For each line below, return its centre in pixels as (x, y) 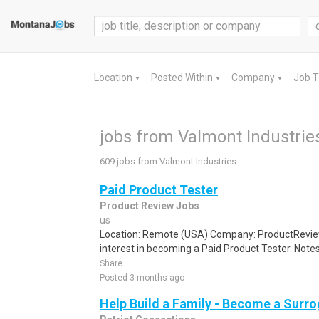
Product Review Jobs (150, 206)
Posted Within (183, 78)
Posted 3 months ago (142, 278)
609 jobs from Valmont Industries (168, 161)
